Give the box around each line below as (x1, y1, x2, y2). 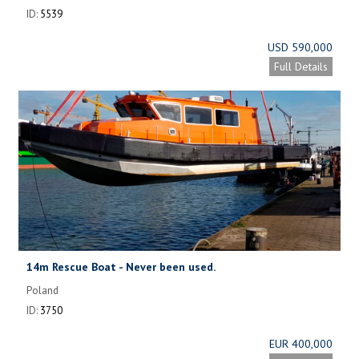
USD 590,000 (268, 39, 333, 54)
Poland (26, 283, 58, 297)
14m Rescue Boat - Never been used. (26, 259, 216, 274)
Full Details (274, 58, 328, 74)
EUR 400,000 (269, 336, 333, 351)
